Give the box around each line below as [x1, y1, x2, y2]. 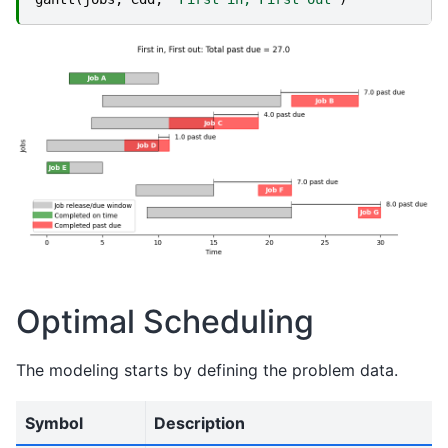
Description [154, 412, 245, 433]
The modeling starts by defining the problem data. [16, 359, 398, 380]
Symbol [25, 412, 83, 433]
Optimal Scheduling [16, 301, 314, 341]
